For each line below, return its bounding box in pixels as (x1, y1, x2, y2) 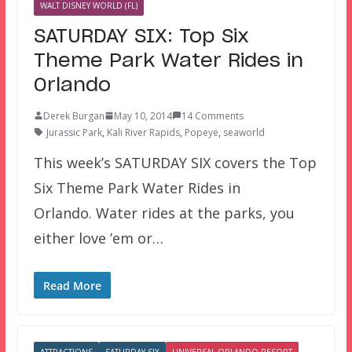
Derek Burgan (42, 108, 104, 123)
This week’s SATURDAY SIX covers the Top (33, 152, 317, 172)
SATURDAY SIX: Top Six (33, 27, 249, 46)
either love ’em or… (33, 228, 163, 247)
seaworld (222, 125, 265, 139)
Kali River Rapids (106, 125, 180, 139)
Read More (42, 277, 101, 293)
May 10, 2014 (113, 108, 172, 123)
